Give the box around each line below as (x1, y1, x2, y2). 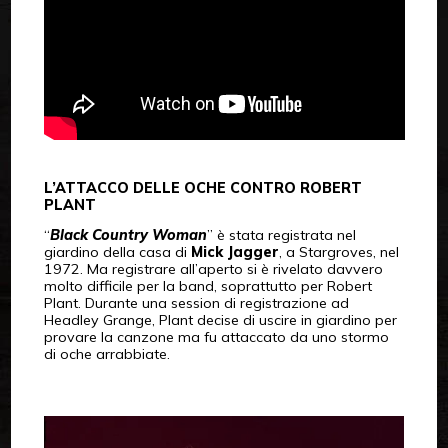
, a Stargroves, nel (278, 243, 399, 262)
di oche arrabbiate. (43, 345, 170, 364)
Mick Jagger (190, 243, 279, 262)
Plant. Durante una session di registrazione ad (43, 294, 349, 313)
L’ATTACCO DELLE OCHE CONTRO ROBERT (43, 179, 362, 198)
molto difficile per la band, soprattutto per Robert (43, 277, 372, 296)
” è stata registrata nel (206, 226, 356, 245)
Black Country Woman (49, 226, 207, 245)
